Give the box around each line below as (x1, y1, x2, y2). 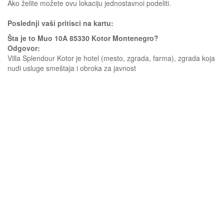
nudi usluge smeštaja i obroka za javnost (7, 63, 136, 73)
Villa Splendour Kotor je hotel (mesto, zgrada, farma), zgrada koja (7, 53, 215, 63)
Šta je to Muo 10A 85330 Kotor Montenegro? (7, 33, 158, 43)
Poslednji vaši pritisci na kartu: (7, 18, 113, 28)
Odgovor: (7, 43, 40, 53)
